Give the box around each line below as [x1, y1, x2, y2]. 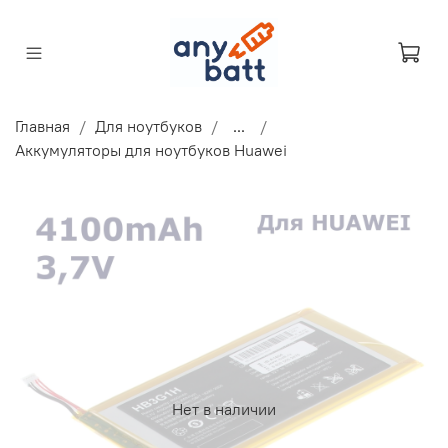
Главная [15, 116, 70, 137]
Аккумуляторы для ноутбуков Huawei [15, 140, 287, 161]
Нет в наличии [172, 398, 276, 419]
